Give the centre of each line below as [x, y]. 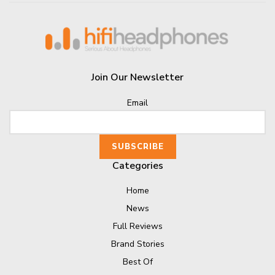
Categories [137, 166]
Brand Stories [137, 244]
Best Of [137, 262]
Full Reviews [137, 226]
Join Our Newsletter [137, 77]
